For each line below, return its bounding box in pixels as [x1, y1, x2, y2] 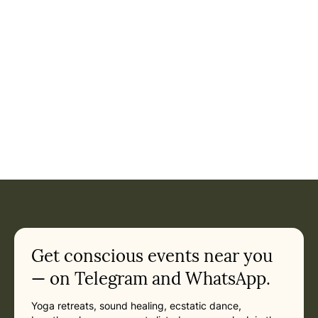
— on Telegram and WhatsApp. [31, 268, 270, 290]
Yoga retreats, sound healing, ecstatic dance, [31, 300, 241, 312]
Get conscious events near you [31, 245, 273, 267]
